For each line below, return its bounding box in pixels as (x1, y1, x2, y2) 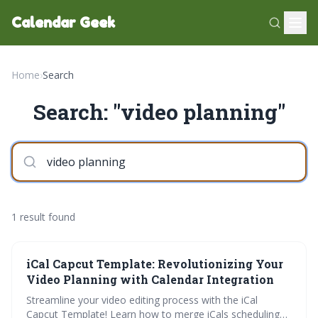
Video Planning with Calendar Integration (26, 272, 274, 287)
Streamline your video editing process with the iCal (26, 293, 258, 307)
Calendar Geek (11, 14, 115, 31)
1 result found (11, 210, 75, 224)
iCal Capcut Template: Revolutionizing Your (26, 256, 283, 271)
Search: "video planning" (33, 98, 285, 126)
